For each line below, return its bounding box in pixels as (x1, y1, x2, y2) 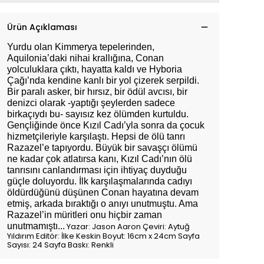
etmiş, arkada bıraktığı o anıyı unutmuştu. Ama (7, 199, 198, 209)
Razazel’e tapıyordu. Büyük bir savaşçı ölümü (7, 143, 197, 153)
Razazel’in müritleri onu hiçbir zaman (7, 210, 162, 220)
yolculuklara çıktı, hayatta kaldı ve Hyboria (7, 64, 182, 74)
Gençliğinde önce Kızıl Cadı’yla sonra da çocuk (7, 120, 204, 130)
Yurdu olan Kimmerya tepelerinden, (7, 42, 154, 52)
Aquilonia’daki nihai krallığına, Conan (7, 53, 164, 63)
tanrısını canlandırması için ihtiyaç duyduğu (7, 165, 187, 175)
